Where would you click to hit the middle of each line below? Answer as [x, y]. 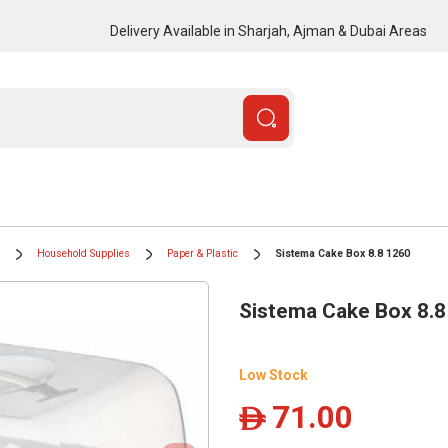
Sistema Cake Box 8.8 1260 [342, 253]
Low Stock [273, 375]
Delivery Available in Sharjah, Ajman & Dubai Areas [268, 30]
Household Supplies [83, 253]
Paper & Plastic [202, 253]
